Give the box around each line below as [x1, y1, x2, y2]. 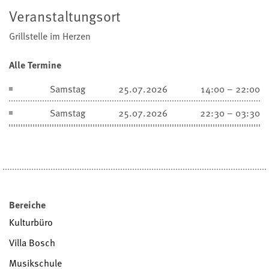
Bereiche [9, 198, 46, 213]
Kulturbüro [9, 215, 53, 230]
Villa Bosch [9, 235, 55, 250]
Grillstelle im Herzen [9, 28, 91, 43]
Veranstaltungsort [9, 5, 121, 26]
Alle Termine [9, 57, 61, 72]
